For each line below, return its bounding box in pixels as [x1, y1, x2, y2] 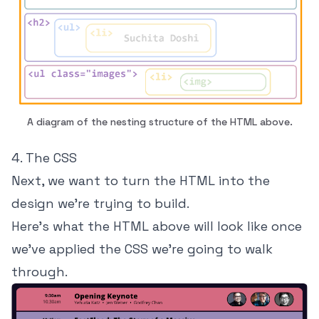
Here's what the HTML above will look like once [11, 218, 302, 235]
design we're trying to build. [11, 195, 189, 212]
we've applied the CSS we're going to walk [11, 241, 273, 258]
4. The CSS [11, 150, 77, 167]
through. [11, 263, 68, 281]
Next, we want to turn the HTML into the [11, 172, 270, 189]
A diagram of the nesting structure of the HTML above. [26, 115, 293, 129]
